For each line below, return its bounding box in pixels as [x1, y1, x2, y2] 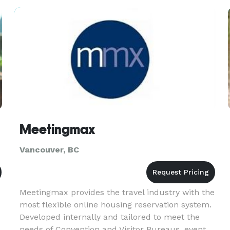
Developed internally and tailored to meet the [19, 212, 200, 222]
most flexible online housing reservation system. [19, 200, 212, 209]
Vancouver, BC [19, 145, 79, 155]
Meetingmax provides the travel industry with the [19, 187, 215, 197]
